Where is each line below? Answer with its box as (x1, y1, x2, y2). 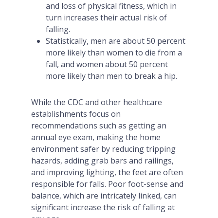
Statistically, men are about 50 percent (46, 36, 185, 46)
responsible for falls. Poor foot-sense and (31, 179, 183, 189)
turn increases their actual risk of (46, 12, 167, 23)
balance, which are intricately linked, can (31, 190, 177, 201)
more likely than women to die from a (46, 47, 182, 58)
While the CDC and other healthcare (31, 97, 162, 108)
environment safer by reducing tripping (31, 144, 176, 154)
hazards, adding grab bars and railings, (31, 155, 174, 166)
